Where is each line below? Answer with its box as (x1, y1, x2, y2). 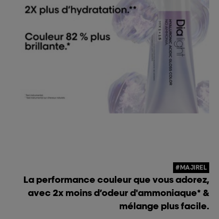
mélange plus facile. (119, 200, 209, 211)
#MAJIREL (175, 164, 207, 171)
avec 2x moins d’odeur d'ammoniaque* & (28, 187, 209, 198)
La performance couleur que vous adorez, (23, 174, 209, 185)
